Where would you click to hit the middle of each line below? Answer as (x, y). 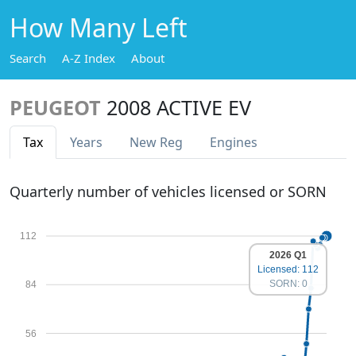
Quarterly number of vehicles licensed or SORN (168, 192)
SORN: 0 (288, 284)
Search (28, 58)
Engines (234, 142)
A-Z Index (89, 58)
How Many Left (99, 27)
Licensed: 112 (288, 269)
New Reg (156, 142)
